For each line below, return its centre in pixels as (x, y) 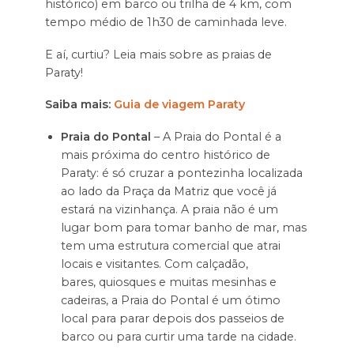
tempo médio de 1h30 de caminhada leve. (167, 22)
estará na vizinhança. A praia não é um (169, 210)
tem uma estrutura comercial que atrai (170, 246)
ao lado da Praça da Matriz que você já (168, 192)
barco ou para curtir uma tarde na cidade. (178, 337)
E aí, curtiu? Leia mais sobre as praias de (158, 54)
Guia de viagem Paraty (179, 105)
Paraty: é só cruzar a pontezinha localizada (181, 173)
